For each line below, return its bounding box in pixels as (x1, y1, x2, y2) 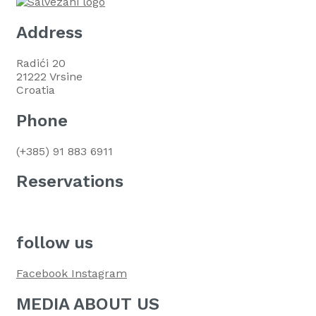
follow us (16, 233, 93, 253)
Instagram (71, 267, 127, 281)
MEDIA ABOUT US (16, 294, 159, 315)
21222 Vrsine (16, 69, 83, 83)
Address (16, 22, 83, 42)
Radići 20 (16, 56, 66, 70)
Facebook (16, 267, 68, 281)
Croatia (16, 83, 55, 97)
